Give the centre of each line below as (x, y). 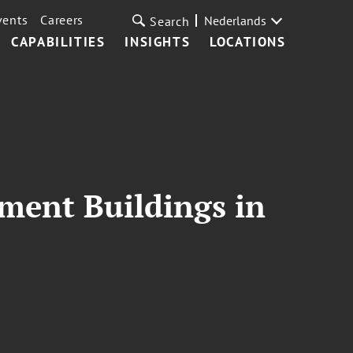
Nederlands (235, 20)
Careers (62, 20)
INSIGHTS (158, 42)
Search (170, 21)
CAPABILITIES (58, 42)
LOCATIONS (248, 42)
